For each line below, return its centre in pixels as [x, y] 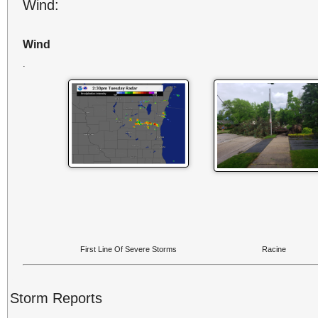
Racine [274, 249]
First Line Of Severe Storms [129, 249]
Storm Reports [56, 298]
